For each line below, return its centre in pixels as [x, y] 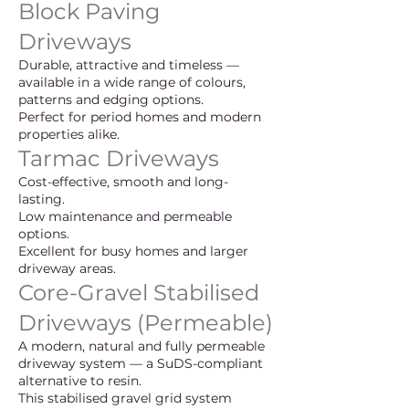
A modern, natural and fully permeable [142, 346]
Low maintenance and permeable [125, 216]
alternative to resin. [80, 381]
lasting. [42, 199]
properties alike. [69, 134]
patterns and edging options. [111, 100]
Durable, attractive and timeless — [129, 65]
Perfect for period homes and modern [140, 117]
